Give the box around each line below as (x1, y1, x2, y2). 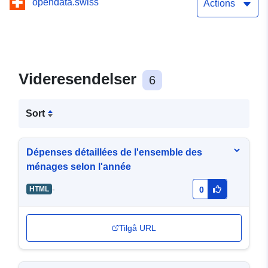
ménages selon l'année (26, 162, 131, 172)
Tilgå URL (119, 223, 156, 233)
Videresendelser (19, 70, 141, 89)
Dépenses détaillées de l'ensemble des (26, 147, 202, 158)
